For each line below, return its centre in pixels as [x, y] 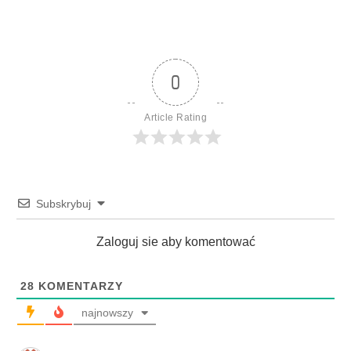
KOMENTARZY [79, 286]
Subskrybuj [63, 203]
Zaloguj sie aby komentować [175, 241]
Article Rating [175, 117]
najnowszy [107, 312]
